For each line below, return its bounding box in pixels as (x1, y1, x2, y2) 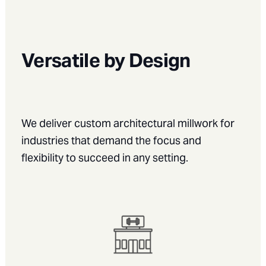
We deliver (21, 116, 74, 130)
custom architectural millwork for (74, 116, 235, 130)
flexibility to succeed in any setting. (21, 150, 188, 164)
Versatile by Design (21, 47, 191, 72)
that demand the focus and (68, 133, 201, 147)
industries (21, 133, 69, 147)
